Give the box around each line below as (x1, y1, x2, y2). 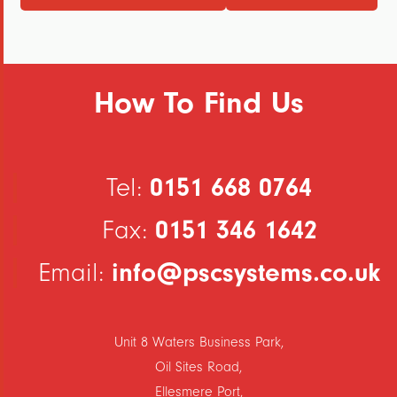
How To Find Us (93, 85, 304, 121)
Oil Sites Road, (155, 359, 242, 375)
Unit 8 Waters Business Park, (113, 334, 284, 350)
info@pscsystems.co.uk (112, 257, 380, 288)
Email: (38, 258, 112, 288)
